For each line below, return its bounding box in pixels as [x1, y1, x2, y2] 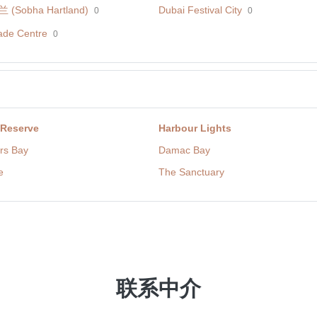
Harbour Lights [158, 122, 231, 134]
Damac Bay [158, 144, 210, 156]
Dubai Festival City [158, 4, 242, 16]
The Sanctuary [158, 166, 224, 178]
